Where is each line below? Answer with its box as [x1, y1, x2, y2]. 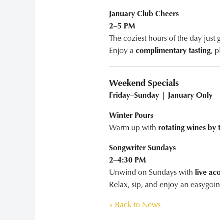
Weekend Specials [109, 77, 179, 89]
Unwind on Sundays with [109, 167, 195, 178]
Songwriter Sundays [109, 142, 176, 153]
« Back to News [109, 199, 161, 210]
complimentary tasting [136, 45, 211, 56]
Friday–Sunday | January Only [109, 90, 213, 101]
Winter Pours [109, 110, 153, 121]
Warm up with [109, 122, 158, 133]
